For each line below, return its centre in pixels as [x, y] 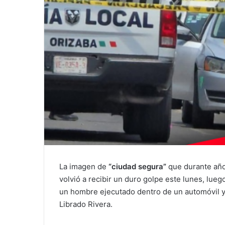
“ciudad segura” [137, 167]
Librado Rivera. [86, 204]
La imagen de [84, 167]
